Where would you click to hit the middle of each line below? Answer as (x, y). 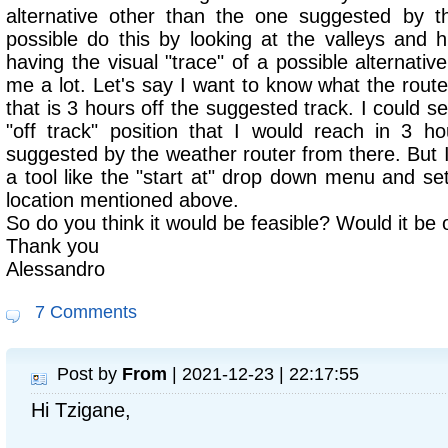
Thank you (52, 246)
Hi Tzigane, (81, 410)
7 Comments (83, 311)
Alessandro (55, 269)
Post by (89, 373)
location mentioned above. (122, 200)
